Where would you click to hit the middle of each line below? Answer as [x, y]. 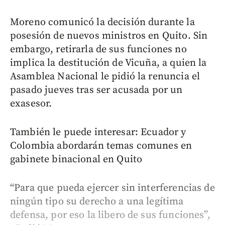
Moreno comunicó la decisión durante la [102, 22]
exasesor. [31, 103]
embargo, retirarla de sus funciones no [98, 49]
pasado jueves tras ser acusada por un [96, 90]
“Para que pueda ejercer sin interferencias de [113, 188]
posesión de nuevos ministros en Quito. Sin [109, 36]
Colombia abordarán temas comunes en [101, 146]
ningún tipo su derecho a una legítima [97, 201]
